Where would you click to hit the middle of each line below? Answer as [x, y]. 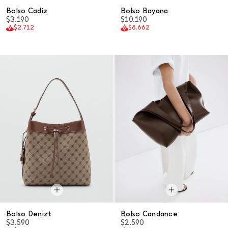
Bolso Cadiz [27, 11]
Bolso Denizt [29, 214]
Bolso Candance [149, 214]
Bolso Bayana [145, 11]
